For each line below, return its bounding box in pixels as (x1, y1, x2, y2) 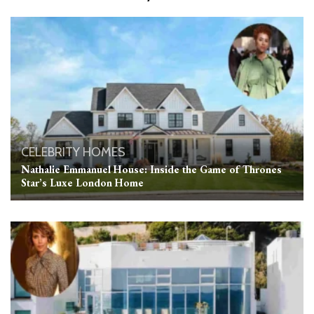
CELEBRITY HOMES (21, 144, 125, 160)
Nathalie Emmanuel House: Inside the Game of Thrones (21, 162, 282, 176)
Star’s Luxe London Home (21, 175, 144, 189)
